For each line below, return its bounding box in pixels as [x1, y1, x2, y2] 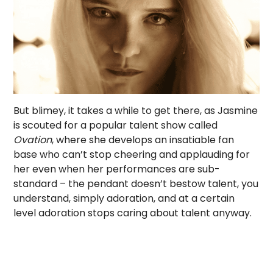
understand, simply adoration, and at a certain [13, 191, 235, 205]
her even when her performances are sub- [13, 161, 221, 176]
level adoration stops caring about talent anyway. [13, 205, 252, 220]
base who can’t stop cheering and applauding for [13, 147, 250, 161]
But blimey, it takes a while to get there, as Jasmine [13, 103, 258, 118]
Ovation [13, 132, 52, 147]
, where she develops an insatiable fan [52, 132, 235, 147]
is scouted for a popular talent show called [13, 118, 218, 132]
